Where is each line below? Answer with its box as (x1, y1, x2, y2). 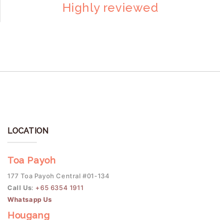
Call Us (7, 184, 32, 192)
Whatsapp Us (7, 195, 52, 204)
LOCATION (7, 126, 48, 136)
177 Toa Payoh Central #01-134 (7, 172, 110, 180)
